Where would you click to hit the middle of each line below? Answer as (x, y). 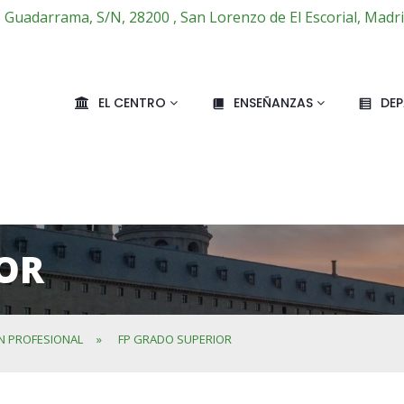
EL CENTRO (133, 103)
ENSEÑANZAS (275, 103)
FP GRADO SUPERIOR (175, 339)
